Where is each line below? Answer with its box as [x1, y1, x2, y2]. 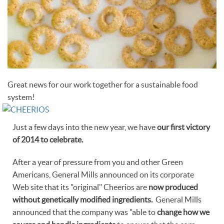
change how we [157, 207, 209, 216]
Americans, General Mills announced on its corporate [12, 170, 194, 179]
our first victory [157, 122, 210, 131]
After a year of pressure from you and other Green [12, 157, 183, 166]
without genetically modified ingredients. [12, 195, 154, 204]
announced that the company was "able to [12, 207, 157, 216]
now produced [148, 182, 198, 191]
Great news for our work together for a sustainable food [7, 80, 198, 89]
